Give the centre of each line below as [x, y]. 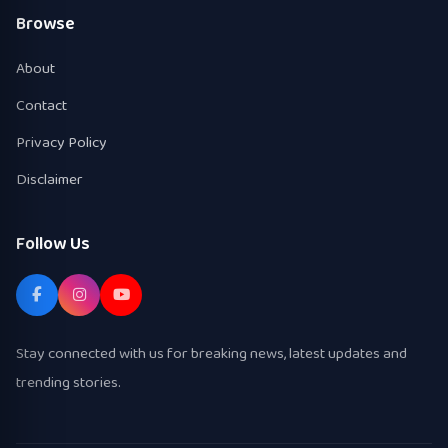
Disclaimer [49, 179]
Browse [45, 23]
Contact [41, 105]
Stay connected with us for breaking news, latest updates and [211, 354]
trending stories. [68, 383]
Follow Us [53, 243]
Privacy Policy [61, 142]
